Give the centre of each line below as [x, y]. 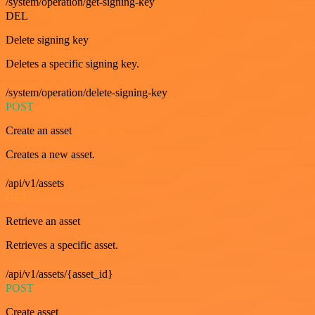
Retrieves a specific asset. [62, 245]
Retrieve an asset [43, 221]
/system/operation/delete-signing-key [86, 92]
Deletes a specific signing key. [72, 63]
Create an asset [39, 130]
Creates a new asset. [50, 154]
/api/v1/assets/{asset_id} [59, 274]
